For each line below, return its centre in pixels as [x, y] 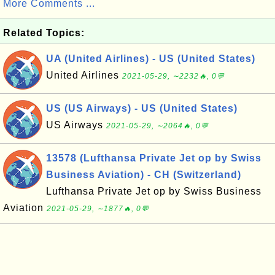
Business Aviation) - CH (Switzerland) [144, 175]
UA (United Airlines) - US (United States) [151, 59]
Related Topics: [44, 33]
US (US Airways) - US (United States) [142, 108]
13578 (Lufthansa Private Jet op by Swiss [154, 158]
